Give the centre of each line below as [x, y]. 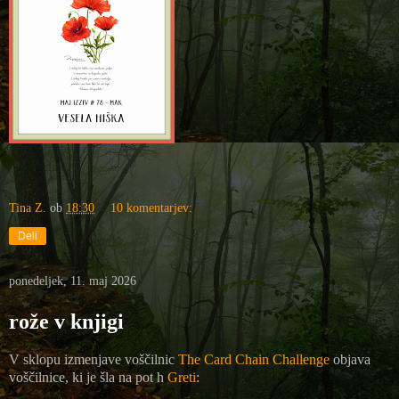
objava [352, 359]
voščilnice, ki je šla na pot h [88, 377]
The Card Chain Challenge [256, 359]
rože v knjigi [66, 321]
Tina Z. [28, 207]
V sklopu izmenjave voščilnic [94, 359]
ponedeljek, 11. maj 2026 [73, 281]
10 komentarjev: [152, 207]
